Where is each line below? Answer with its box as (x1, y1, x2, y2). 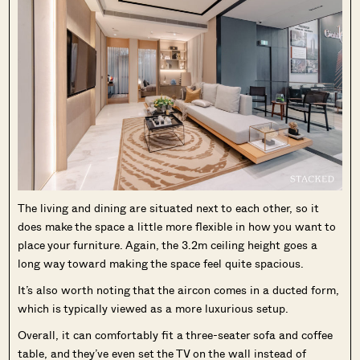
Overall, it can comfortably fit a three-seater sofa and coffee (18, 326, 333, 344)
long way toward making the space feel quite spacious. (18, 255, 308, 272)
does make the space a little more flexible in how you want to (18, 218, 337, 235)
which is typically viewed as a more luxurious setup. (18, 300, 292, 317)
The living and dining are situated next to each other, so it (18, 199, 320, 217)
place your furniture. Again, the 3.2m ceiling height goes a (18, 236, 318, 254)
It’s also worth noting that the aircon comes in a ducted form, (18, 281, 340, 299)
